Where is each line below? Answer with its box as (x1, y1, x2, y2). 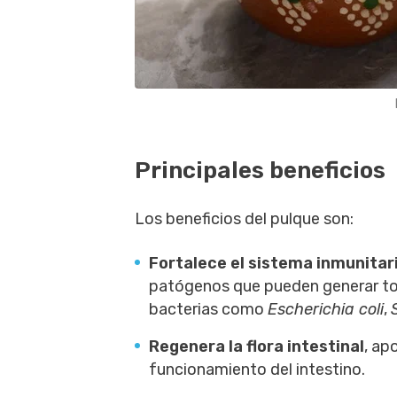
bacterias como (149, 300, 268, 319)
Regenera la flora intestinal (149, 337, 364, 356)
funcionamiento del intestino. (149, 360, 365, 379)
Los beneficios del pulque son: (135, 209, 354, 229)
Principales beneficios (135, 157, 385, 184)
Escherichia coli (268, 300, 384, 319)
